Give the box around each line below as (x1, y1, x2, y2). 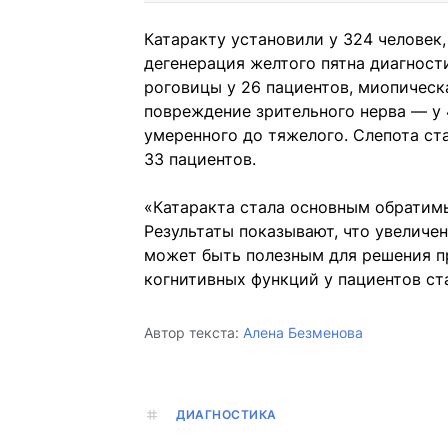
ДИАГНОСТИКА (176, 407, 277, 423)
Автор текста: (144, 324, 239, 342)
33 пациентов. (144, 149, 256, 170)
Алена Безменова (243, 324, 363, 342)
